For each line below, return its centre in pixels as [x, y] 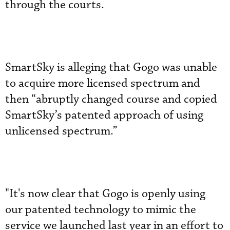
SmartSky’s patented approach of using [104, 115]
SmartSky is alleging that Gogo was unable [111, 67]
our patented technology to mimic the [101, 209]
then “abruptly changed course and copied [111, 99]
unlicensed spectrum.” [61, 131]
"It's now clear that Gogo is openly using [105, 194]
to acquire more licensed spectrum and [103, 83]
